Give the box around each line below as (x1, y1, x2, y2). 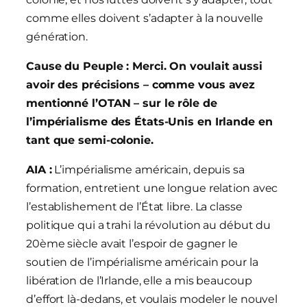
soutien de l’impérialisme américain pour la (26, 256, 258, 269)
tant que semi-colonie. (26, 134, 153, 147)
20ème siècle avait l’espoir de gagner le (26, 237, 238, 251)
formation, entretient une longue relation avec (26, 182, 278, 195)
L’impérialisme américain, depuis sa (51, 163, 245, 177)
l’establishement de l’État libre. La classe (26, 200, 243, 214)
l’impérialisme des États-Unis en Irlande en (26, 115, 273, 129)
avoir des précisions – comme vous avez (26, 78, 256, 92)
